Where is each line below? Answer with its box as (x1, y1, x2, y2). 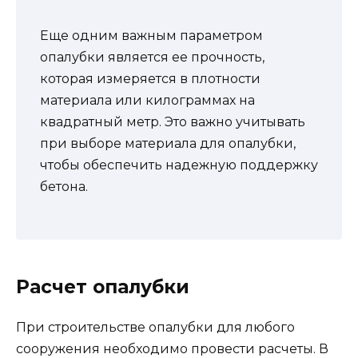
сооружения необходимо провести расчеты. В (16, 340, 328, 356)
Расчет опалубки (16, 275, 189, 298)
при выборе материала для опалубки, (40, 136, 296, 152)
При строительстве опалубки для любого (16, 319, 295, 335)
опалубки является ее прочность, (40, 50, 265, 66)
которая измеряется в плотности (40, 71, 261, 87)
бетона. (40, 179, 88, 195)
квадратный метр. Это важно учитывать (40, 114, 305, 130)
